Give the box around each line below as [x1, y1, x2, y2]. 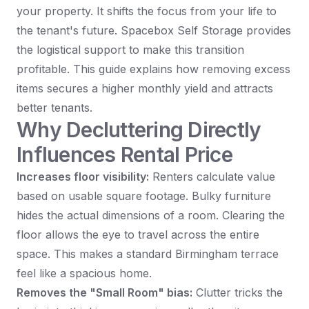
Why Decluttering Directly [17, 117, 261, 143]
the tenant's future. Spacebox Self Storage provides [17, 23, 291, 38]
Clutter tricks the [192, 286, 283, 300]
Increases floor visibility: [17, 170, 149, 184]
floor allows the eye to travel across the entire [17, 228, 259, 242]
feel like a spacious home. [17, 266, 152, 281]
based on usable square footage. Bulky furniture [17, 189, 271, 203]
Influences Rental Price [17, 142, 232, 168]
